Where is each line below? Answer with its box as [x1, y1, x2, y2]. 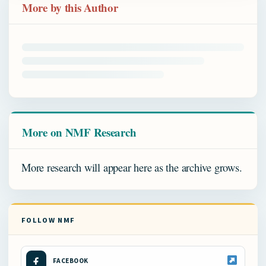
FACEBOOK [53, 256, 88, 265]
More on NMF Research [22, 123, 137, 140]
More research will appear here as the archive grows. [21, 159, 242, 175]
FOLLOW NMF [21, 215, 75, 224]
